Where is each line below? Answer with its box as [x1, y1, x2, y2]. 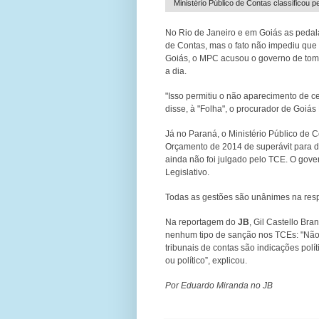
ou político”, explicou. [165, 255, 247, 266]
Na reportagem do [165, 216, 238, 227]
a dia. [165, 66, 187, 76]
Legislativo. [165, 167, 209, 177]
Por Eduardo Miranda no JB [165, 280, 273, 291]
